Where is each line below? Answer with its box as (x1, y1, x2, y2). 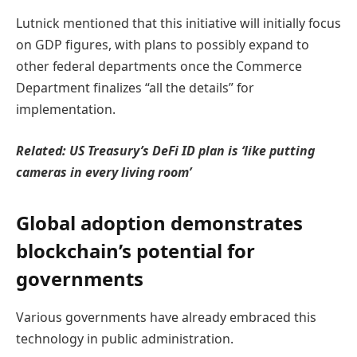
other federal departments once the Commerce (16, 57, 302, 75)
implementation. (16, 100, 116, 118)
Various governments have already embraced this (16, 308, 316, 326)
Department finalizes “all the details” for (16, 78, 254, 96)
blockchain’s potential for (16, 237, 255, 264)
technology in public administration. (16, 329, 233, 347)
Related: (16, 141, 69, 159)
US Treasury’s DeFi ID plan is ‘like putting (69, 141, 315, 159)
